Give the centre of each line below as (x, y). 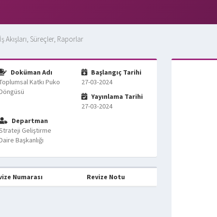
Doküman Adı (31, 72)
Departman (29, 121)
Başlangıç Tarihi (116, 72)
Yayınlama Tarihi (116, 96)
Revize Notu (106, 177)
